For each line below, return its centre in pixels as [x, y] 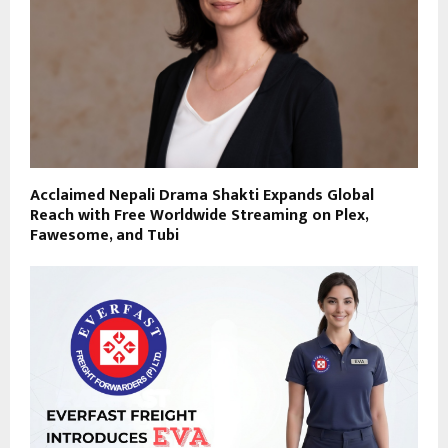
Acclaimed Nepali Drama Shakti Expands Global [202, 195]
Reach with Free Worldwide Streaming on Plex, [199, 215]
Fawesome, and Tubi [104, 235]
